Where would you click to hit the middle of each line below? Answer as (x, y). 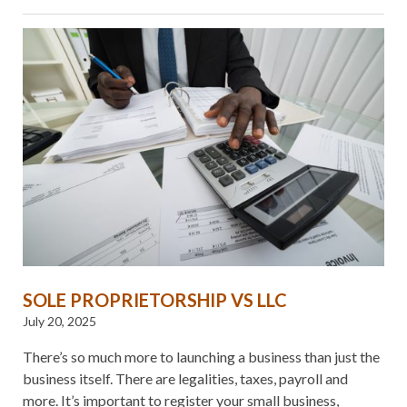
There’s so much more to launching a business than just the (201, 357)
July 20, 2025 (60, 322)
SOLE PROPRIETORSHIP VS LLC (155, 300)
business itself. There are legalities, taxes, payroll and (185, 379)
